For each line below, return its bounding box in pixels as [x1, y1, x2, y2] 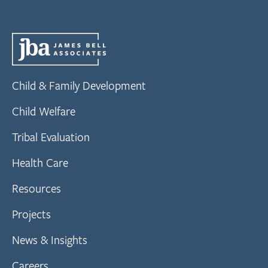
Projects [11, 206, 51, 221]
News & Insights [11, 232, 87, 247]
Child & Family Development [11, 77, 146, 93]
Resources [11, 180, 61, 196]
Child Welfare [11, 103, 75, 118]
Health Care [11, 154, 68, 170]
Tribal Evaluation [11, 129, 90, 144]
